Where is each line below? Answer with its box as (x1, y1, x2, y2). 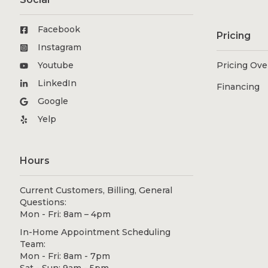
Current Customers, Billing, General (20, 185, 173, 196)
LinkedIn (38, 78, 77, 89)
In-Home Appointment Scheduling (20, 227, 171, 238)
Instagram (38, 42, 82, 53)
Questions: (20, 197, 67, 208)
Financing (217, 81, 260, 93)
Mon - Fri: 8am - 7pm (20, 251, 111, 262)
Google (38, 96, 69, 107)
